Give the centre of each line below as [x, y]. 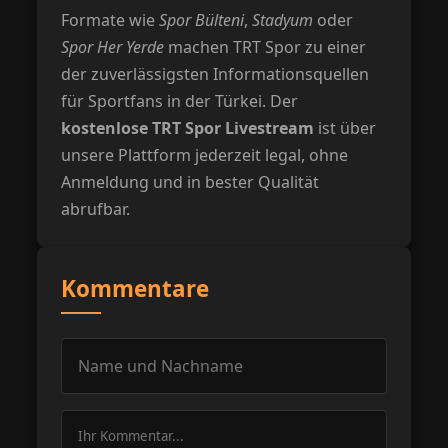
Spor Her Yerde [113, 46]
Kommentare [135, 288]
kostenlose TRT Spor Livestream [188, 127]
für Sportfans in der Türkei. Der [180, 100]
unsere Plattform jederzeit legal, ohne [205, 154]
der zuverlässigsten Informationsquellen [215, 73]
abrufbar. [96, 208]
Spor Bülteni [202, 19]
